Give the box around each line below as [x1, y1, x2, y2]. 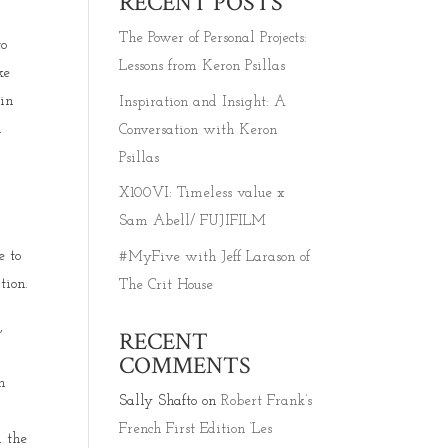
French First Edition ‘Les [119, 421, 273, 437]
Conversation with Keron [119, 122, 278, 138]
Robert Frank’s [221, 393, 313, 409]
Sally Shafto [119, 393, 198, 409]
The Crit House [119, 277, 214, 293]
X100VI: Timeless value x [119, 186, 286, 201]
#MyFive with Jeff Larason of [119, 249, 311, 265]
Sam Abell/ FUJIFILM [119, 214, 267, 229]
